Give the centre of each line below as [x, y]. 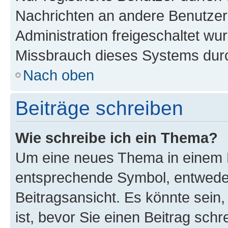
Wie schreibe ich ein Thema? [117, 138]
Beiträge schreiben [99, 108]
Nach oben [59, 75]
